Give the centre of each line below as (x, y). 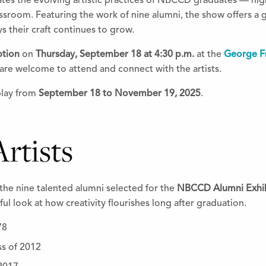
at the (209, 54)
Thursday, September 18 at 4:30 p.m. (115, 54)
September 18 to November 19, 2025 (120, 94)
